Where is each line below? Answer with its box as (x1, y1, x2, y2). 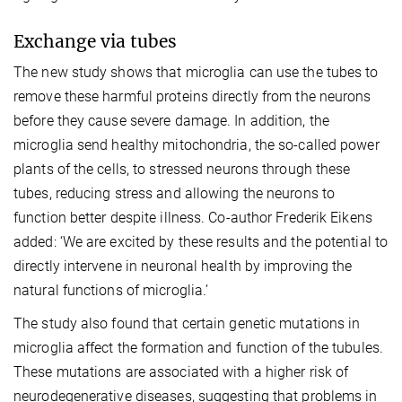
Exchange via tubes (13, 30, 177, 52)
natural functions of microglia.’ (13, 281, 209, 299)
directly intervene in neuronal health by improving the (13, 257, 353, 275)
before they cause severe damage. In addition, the (13, 111, 329, 129)
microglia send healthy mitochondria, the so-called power (13, 135, 380, 153)
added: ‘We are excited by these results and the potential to (13, 232, 389, 250)
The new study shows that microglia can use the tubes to (13, 63, 379, 81)
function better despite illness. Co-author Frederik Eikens (13, 208, 372, 226)
